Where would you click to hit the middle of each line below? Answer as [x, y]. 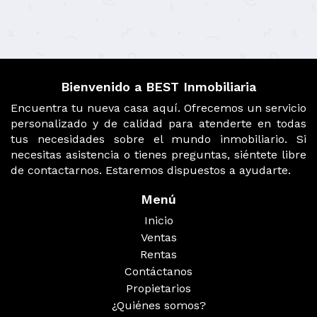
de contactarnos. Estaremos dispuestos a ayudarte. [151, 170]
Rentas [158, 254]
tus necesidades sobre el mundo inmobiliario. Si [158, 139]
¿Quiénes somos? [158, 305]
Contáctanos [158, 271]
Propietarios [158, 288]
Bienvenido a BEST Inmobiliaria [158, 87]
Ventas [158, 237]
